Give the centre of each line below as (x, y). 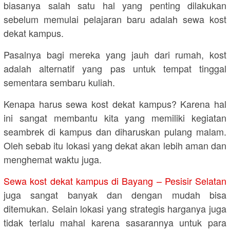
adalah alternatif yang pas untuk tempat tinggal (115, 68)
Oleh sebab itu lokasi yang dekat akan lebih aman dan (115, 145)
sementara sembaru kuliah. (59, 82)
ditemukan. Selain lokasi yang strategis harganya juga (115, 208)
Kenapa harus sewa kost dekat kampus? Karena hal (115, 103)
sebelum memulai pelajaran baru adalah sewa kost (115, 19)
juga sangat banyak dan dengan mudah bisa (115, 194)
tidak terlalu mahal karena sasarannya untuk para (115, 222)
